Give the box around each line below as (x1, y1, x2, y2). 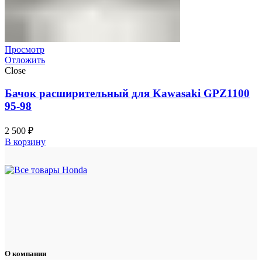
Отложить (5, 55, 45, 65)
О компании (5, 249, 46, 258)
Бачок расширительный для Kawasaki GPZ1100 (5, 87, 250, 99)
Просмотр (5, 44, 44, 55)
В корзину (5, 136, 46, 147)
